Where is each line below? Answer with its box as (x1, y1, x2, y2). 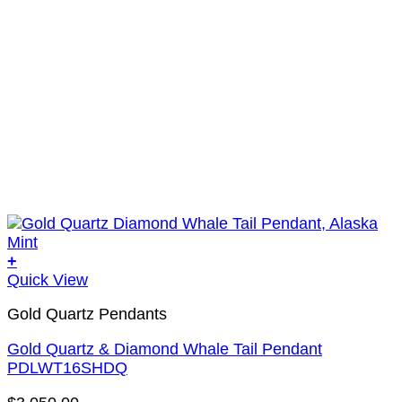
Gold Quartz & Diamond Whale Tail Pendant (7, 340, 322, 359)
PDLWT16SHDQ (7, 359, 127, 378)
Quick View (7, 270, 88, 289)
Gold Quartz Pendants (7, 305, 167, 324)
